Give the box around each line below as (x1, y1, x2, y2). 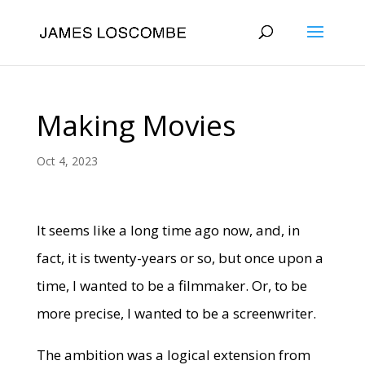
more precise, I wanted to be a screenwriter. (36, 304, 316, 323)
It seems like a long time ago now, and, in (36, 221, 300, 240)
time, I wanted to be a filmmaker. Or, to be (36, 276, 307, 295)
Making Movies (36, 106, 236, 144)
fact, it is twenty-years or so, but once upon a (36, 248, 323, 267)
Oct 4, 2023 (36, 153, 98, 169)
